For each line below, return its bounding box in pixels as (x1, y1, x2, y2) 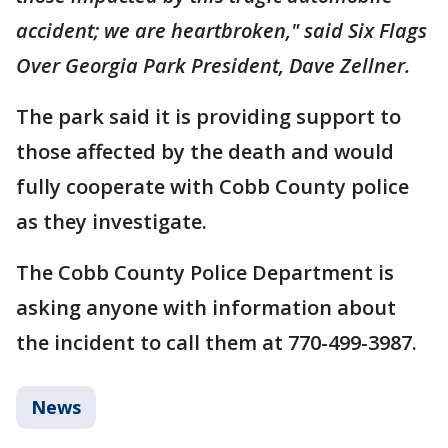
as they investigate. (16, 208, 207, 235)
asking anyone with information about (16, 294, 396, 321)
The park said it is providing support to (16, 103, 401, 130)
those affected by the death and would (16, 138, 394, 165)
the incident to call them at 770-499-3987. (16, 329, 417, 356)
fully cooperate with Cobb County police (16, 173, 409, 200)
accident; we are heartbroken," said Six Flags (16, 17, 427, 44)
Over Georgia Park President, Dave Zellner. (16, 52, 410, 79)
